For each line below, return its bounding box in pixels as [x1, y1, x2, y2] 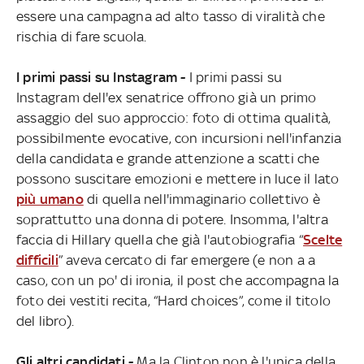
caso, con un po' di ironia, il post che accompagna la [15, 271, 340, 288]
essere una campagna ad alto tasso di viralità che [15, 7, 325, 24]
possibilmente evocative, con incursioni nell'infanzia [15, 129, 342, 146]
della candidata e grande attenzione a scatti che [15, 149, 320, 167]
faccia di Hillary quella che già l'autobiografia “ [15, 231, 303, 248]
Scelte [302, 231, 343, 248]
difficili [15, 251, 58, 268]
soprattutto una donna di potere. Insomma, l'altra [15, 210, 328, 227]
